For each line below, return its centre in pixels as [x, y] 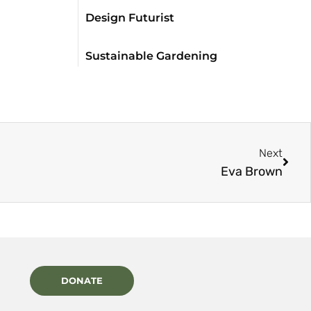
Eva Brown [252, 171]
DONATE [82, 281]
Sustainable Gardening [151, 56]
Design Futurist [130, 17]
